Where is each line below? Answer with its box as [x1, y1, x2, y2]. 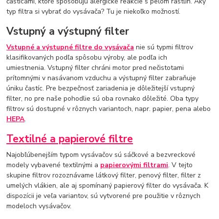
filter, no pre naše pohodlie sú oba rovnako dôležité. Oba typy [6, 93, 199, 103]
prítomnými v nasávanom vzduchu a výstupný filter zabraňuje [6, 73, 197, 83]
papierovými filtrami [100, 160, 169, 170]
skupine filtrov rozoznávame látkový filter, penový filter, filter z [6, 171, 201, 180]
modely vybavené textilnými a [6, 160, 101, 170]
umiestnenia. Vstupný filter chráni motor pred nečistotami [6, 63, 184, 72]
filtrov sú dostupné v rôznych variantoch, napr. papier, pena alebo [6, 104, 211, 113]
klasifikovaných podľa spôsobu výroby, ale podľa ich [6, 52, 168, 62]
